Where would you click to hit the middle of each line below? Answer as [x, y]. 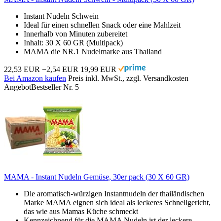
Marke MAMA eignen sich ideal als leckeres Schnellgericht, [117, 202]
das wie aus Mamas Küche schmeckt [81, 211]
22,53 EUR [22, 69]
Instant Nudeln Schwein [61, 16]
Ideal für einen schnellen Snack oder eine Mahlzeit [102, 25]
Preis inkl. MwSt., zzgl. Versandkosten [128, 78]
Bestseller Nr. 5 [55, 87]
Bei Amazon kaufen [35, 78]
